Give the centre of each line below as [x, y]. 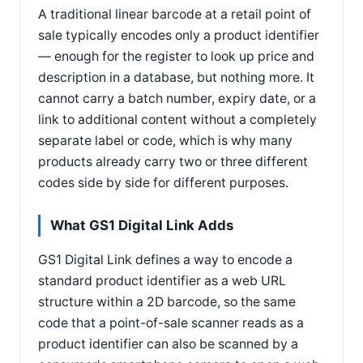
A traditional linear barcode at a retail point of [175, 14]
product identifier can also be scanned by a [168, 344]
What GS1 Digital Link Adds [142, 225]
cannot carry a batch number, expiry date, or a [177, 98]
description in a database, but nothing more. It [176, 77]
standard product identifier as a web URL [162, 280]
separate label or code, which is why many [165, 140]
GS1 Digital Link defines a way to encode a [165, 259]
